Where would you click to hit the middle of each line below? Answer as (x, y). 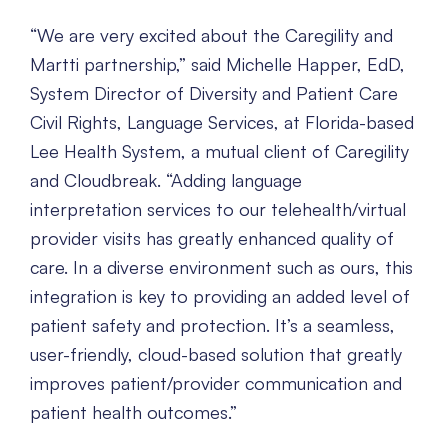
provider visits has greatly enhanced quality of (212, 238)
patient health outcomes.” (133, 412)
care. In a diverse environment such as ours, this (221, 267)
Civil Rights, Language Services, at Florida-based (222, 122)
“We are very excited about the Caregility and (211, 35)
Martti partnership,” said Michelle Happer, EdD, (217, 64)
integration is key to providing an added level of (220, 296)
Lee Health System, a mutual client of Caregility (219, 151)
